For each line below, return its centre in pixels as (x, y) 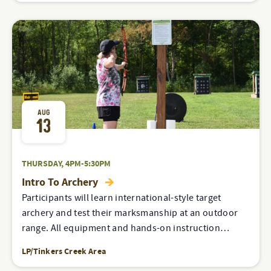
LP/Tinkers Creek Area (64, 251)
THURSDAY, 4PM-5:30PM (66, 164)
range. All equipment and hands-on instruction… (126, 228)
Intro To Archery (61, 182)
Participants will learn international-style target (121, 198)
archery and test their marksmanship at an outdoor (130, 213)
